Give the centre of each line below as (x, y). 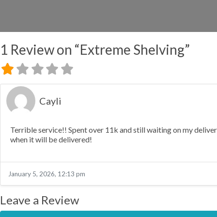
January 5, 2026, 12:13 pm (47, 174)
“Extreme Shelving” (132, 50)
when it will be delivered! (51, 139)
